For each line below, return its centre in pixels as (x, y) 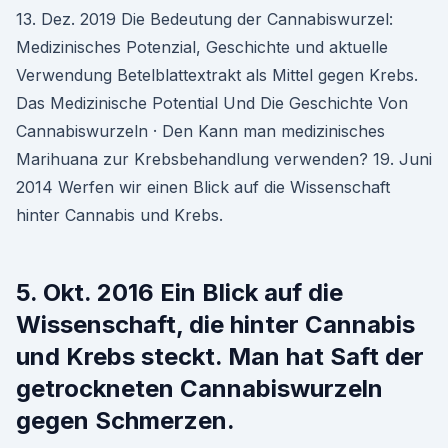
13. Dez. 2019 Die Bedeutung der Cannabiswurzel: (204, 19)
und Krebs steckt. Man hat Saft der (220, 356)
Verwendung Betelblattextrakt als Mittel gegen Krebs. (217, 75)
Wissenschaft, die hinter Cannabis (215, 324)
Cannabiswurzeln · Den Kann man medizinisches (200, 131)
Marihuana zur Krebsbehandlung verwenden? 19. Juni (224, 159)
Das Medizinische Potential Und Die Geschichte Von (212, 103)
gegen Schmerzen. (125, 420)
